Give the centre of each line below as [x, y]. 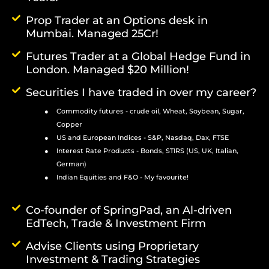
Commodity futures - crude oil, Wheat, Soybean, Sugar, [151, 111]
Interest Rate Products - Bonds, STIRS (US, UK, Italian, [148, 151]
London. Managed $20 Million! [107, 69]
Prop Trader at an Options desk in [116, 20]
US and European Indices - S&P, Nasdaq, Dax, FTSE [143, 138]
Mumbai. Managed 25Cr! [92, 33]
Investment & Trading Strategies [113, 259]
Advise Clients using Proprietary [112, 246]
